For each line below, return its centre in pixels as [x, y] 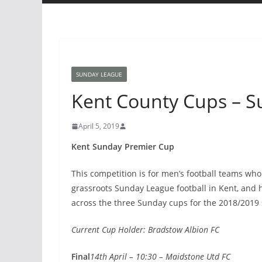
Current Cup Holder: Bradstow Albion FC [145, 230]
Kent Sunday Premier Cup [123, 147]
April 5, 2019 [99, 126]
